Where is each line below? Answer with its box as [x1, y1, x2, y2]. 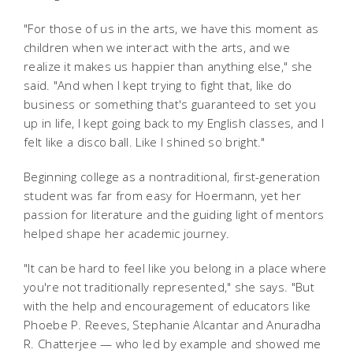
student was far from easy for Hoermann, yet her [24, 187, 302, 203]
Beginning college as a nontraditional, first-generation [24, 168, 321, 184]
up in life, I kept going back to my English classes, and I [24, 114, 325, 131]
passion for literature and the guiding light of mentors [24, 206, 325, 222]
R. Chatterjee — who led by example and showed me [24, 335, 321, 351]
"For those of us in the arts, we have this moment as [24, 20, 319, 36]
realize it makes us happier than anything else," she [24, 58, 313, 74]
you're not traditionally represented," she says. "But [24, 278, 314, 295]
